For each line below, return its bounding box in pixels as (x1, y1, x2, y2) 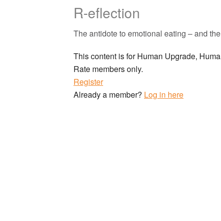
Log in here (144, 89, 184, 101)
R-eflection (74, 2, 140, 23)
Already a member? (74, 89, 144, 101)
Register (74, 76, 103, 88)
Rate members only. (74, 63, 143, 75)
